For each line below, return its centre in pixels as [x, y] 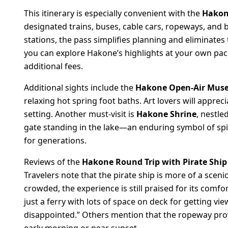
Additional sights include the [80, 87]
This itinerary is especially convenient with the [113, 13]
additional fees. [53, 66]
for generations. [55, 140]
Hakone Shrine [166, 114]
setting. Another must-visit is [80, 114]
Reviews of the [53, 162]
